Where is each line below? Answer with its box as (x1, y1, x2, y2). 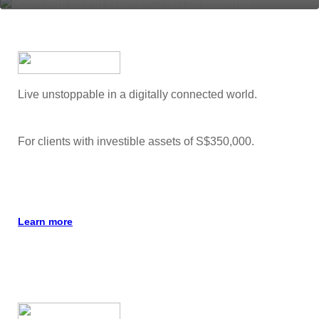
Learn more (18, 215, 73, 227)
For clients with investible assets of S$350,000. (18, 135, 254, 147)
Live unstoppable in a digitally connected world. (18, 88, 257, 100)
